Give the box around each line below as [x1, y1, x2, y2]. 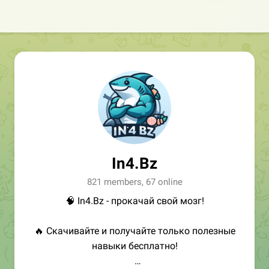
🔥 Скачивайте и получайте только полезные [34, 225, 235, 237]
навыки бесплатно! [91, 240, 178, 252]
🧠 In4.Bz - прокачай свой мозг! [65, 195, 204, 207]
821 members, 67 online [86, 177, 183, 187]
